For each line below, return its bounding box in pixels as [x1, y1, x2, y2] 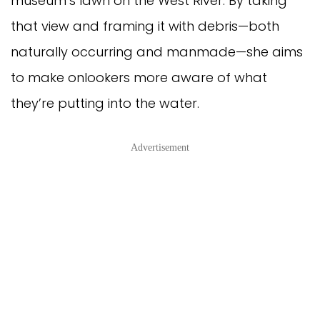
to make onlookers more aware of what [11, 68, 267, 86]
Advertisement [131, 141, 189, 153]
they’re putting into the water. [11, 94, 199, 112]
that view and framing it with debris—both [11, 16, 279, 35]
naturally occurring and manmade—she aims [11, 42, 303, 61]
